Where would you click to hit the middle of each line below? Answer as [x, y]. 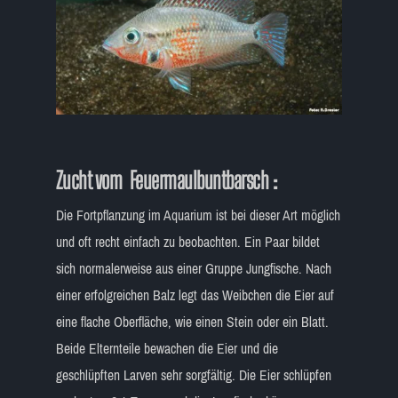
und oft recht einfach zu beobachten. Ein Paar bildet [187, 242]
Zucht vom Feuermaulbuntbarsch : [166, 180]
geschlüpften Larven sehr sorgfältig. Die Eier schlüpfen [193, 375]
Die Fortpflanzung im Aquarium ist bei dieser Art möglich [198, 215]
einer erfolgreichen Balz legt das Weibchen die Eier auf [195, 295]
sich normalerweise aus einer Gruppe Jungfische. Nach [193, 268]
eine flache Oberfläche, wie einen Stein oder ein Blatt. [192, 322]
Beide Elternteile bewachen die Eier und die [167, 348]
